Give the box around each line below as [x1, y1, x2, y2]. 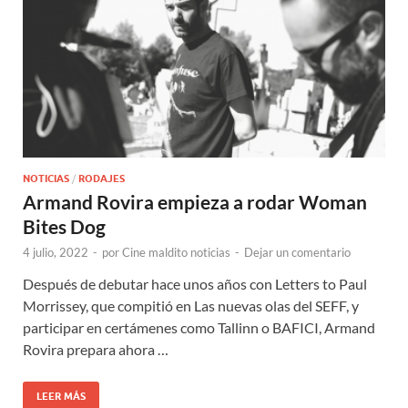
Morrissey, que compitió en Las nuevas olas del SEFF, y [23, 297, 359, 315]
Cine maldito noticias [122, 245, 230, 260]
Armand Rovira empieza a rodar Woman [23, 190, 367, 214]
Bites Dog [23, 215, 106, 239]
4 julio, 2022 [23, 245, 88, 260]
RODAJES [78, 172, 125, 186]
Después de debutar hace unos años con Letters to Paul [23, 275, 367, 293]
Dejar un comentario [244, 245, 351, 260]
